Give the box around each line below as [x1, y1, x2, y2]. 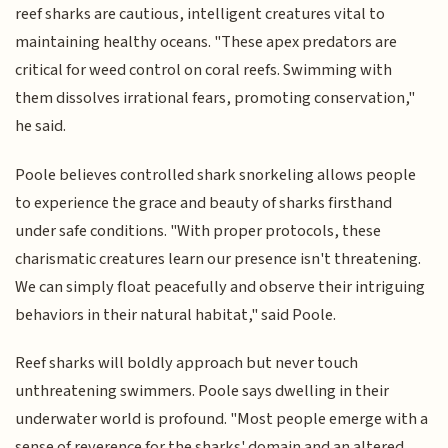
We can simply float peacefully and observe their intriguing [15, 274, 426, 299]
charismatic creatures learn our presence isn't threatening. [15, 246, 422, 271]
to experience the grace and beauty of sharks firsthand [15, 190, 393, 215]
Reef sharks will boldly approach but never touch [15, 351, 359, 376]
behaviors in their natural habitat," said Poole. [15, 302, 337, 327]
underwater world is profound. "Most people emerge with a [15, 407, 429, 432]
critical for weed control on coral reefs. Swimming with [15, 58, 393, 83]
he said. [15, 114, 67, 139]
